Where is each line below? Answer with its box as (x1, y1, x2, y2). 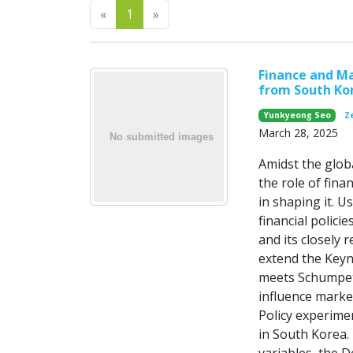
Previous (106, 5, 158, 23)
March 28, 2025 (258, 125, 338, 141)
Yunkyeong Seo (263, 110, 331, 121)
